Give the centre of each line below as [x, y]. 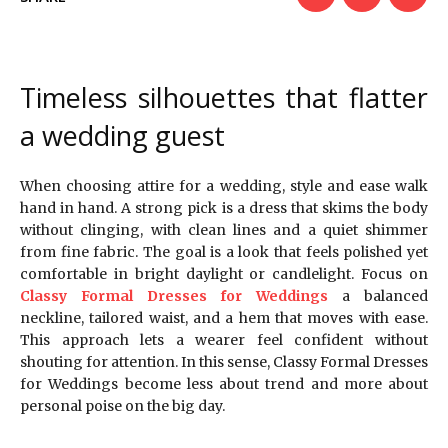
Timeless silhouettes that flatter [224, 98]
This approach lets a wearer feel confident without [224, 340]
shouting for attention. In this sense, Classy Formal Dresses [224, 362]
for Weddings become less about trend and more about [224, 384]
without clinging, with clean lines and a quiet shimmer [224, 230]
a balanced [378, 296]
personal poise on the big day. [122, 406]
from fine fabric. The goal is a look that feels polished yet [224, 252]
